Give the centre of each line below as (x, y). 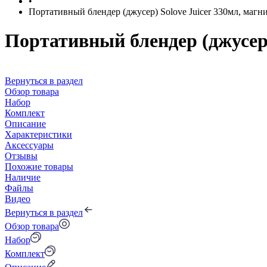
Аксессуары (29, 145)
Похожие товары (39, 166)
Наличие (23, 177)
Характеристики (38, 134)
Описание (25, 123)
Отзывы (21, 156)
